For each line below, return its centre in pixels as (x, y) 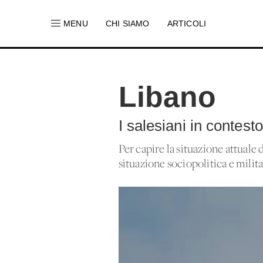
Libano (167, 97)
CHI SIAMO (127, 23)
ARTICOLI (187, 23)
